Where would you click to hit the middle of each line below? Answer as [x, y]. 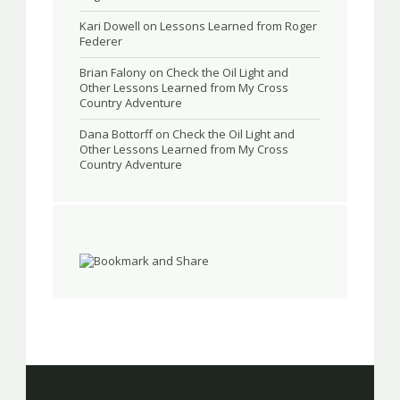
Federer [101, 41]
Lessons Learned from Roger [238, 26]
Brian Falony [113, 72]
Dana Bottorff [116, 134]
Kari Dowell [110, 26]
